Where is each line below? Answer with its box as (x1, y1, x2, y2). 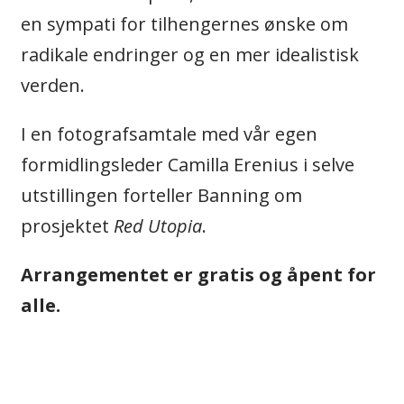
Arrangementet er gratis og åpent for (21, 262, 376, 288)
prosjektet (21, 214, 114, 239)
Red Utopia (114, 214, 202, 239)
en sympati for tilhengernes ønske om (21, 12, 348, 37)
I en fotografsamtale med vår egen (21, 122, 317, 147)
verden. (21, 73, 85, 98)
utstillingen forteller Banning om (21, 183, 302, 208)
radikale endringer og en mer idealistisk (21, 42, 359, 68)
